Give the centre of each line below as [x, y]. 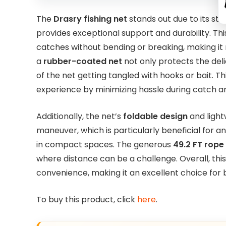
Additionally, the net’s [80, 116]
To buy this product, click [87, 199]
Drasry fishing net [90, 19]
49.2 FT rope [199, 144]
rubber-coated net [83, 62]
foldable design [155, 116]
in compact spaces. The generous [105, 144]
